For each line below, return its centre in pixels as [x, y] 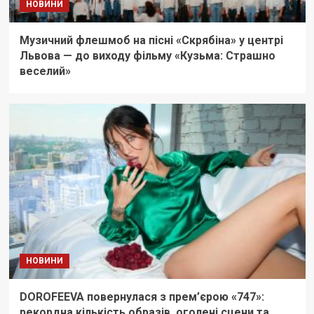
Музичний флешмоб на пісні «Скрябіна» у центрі [151, 41]
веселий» [45, 71]
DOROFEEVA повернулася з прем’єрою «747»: [142, 297]
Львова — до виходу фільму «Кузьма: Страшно [147, 56]
